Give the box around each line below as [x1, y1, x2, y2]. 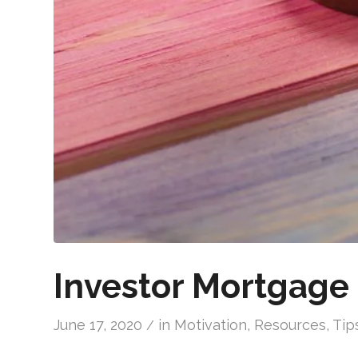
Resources [254, 316, 326, 334]
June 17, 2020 [54, 316, 142, 334]
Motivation [174, 316, 247, 334]
